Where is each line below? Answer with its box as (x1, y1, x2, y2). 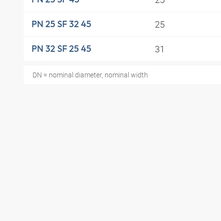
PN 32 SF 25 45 (32, 43, 91, 55)
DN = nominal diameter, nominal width (32, 70, 148, 79)
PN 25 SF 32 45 (32, 18, 91, 30)
